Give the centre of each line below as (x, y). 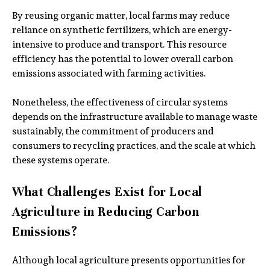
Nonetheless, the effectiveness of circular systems (120, 102)
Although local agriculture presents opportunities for (129, 260)
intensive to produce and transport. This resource (119, 45)
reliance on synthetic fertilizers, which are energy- (122, 30)
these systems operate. (61, 160)
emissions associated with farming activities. (109, 74)
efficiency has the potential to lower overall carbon (123, 59)
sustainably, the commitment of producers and (113, 131)
